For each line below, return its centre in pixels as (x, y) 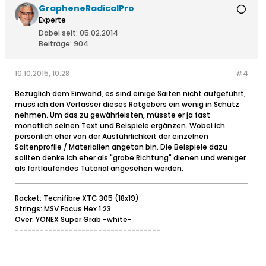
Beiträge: (55, 44)
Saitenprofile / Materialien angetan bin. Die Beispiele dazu (121, 147)
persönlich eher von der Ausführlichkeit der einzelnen (112, 137)
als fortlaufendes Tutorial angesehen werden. (99, 169)
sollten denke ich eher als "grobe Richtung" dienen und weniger (130, 158)
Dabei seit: (58, 33)
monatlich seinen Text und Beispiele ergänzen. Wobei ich (120, 126)
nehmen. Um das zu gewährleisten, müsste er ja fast (113, 115)
